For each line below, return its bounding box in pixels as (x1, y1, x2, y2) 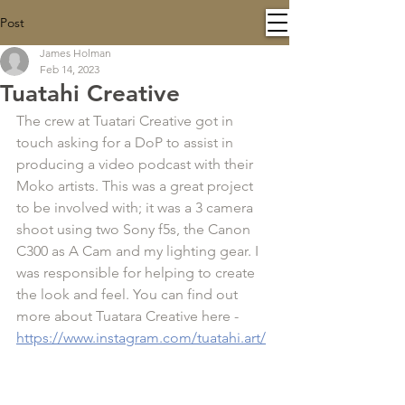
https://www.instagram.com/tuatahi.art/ (16, 329, 266, 346)
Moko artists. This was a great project (16, 177, 257, 194)
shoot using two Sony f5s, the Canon (16, 221, 254, 238)
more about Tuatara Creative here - (16, 307, 242, 325)
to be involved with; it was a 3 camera (16, 199, 257, 216)
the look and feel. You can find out (16, 286, 241, 303)
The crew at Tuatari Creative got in (16, 112, 237, 129)
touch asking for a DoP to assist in (16, 134, 237, 151)
